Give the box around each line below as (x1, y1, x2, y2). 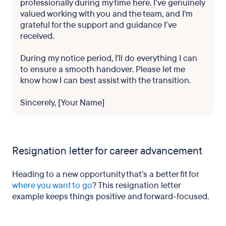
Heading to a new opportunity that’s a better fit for (12, 168, 199, 180)
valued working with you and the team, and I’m (20, 8, 193, 20)
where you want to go (12, 180, 92, 191)
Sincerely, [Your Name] (20, 97, 104, 108)
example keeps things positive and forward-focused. (12, 191, 209, 202)
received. (20, 30, 54, 42)
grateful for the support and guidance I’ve (20, 19, 177, 31)
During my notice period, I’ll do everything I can (20, 52, 197, 64)
